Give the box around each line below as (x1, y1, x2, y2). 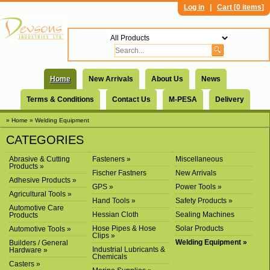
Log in (184, 3, 204, 11)
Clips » (92, 231, 116, 240)
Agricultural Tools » (9, 190, 72, 198)
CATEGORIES (6, 133, 84, 146)
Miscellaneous (175, 155, 224, 163)
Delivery (215, 95, 244, 104)
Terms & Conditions (26, 95, 94, 104)
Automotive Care (9, 204, 64, 212)
